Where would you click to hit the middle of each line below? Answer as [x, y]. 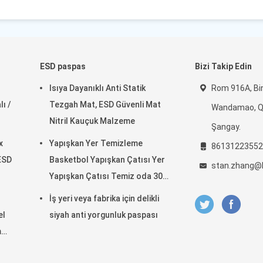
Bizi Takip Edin [223, 66]
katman [64, 193]
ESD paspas [63, 66]
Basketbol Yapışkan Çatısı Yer [107, 160]
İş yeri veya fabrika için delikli [104, 198]
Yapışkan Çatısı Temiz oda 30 [106, 176]
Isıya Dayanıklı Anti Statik [97, 88]
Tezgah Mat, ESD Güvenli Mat [105, 104]
